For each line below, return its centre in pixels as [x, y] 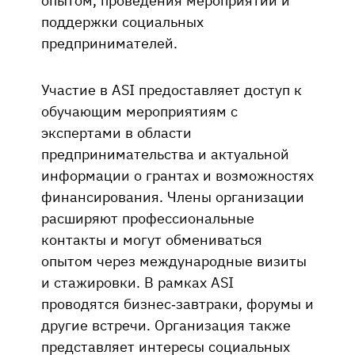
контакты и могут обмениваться [152, 239]
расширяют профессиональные [148, 218]
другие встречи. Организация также [166, 324]
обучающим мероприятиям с [139, 111]
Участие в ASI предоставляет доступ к [172, 89]
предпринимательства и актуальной [165, 153]
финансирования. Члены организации [173, 196]
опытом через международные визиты [174, 260]
